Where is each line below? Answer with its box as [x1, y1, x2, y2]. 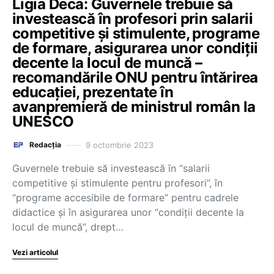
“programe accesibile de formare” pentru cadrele [12, 191, 239, 204]
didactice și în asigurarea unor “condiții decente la [12, 206, 244, 218]
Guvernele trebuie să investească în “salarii [12, 162, 210, 174]
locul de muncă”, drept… [12, 221, 124, 233]
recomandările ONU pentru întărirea [12, 68, 258, 86]
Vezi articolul [12, 248, 58, 257]
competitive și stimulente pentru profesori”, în [12, 177, 223, 189]
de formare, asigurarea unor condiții [12, 39, 258, 57]
